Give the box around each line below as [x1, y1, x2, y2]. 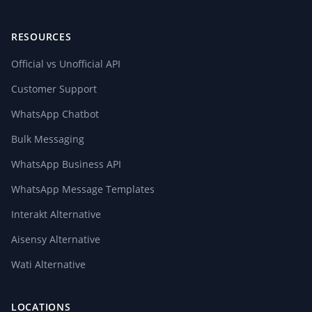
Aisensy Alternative [11, 233, 100, 246]
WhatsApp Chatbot [11, 107, 99, 120]
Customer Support [11, 82, 97, 95]
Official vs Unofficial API [11, 57, 120, 70]
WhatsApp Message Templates [11, 182, 155, 196]
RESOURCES [11, 30, 72, 43]
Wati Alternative [11, 258, 86, 271]
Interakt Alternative [11, 208, 101, 221]
